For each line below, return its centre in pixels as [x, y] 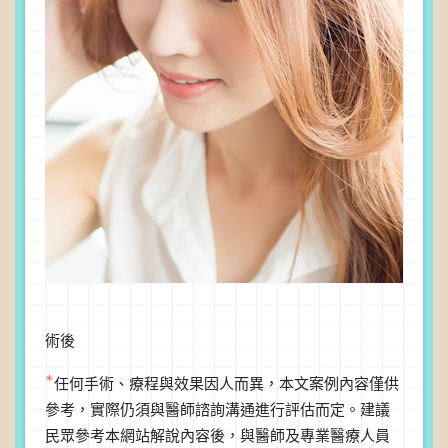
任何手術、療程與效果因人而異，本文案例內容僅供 [226, 384]
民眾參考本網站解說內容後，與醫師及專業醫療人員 [217, 436]
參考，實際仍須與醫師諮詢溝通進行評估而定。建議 [217, 410]
